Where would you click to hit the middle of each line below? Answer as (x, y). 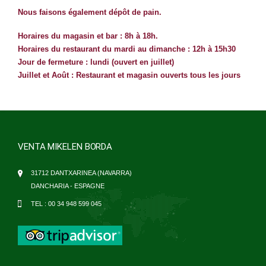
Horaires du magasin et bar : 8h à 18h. (88, 36)
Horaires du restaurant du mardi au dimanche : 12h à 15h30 (127, 49)
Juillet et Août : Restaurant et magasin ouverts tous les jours (129, 75)
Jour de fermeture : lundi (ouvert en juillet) (96, 62)
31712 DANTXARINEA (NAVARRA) (81, 173)
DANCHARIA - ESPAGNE (68, 186)
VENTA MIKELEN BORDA (65, 147)
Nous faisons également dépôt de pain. (90, 12)
